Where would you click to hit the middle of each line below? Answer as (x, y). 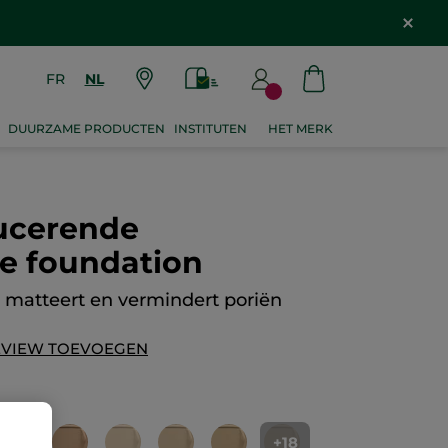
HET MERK (301, 129)
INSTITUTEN (211, 129)
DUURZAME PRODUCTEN (86, 129)
